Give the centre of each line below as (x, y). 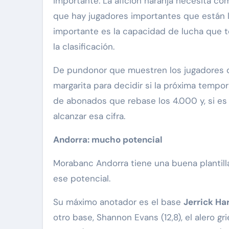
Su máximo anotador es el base (118, 202)
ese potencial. (82, 178)
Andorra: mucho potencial (108, 139)
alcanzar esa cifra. (89, 116)
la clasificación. (84, 46)
